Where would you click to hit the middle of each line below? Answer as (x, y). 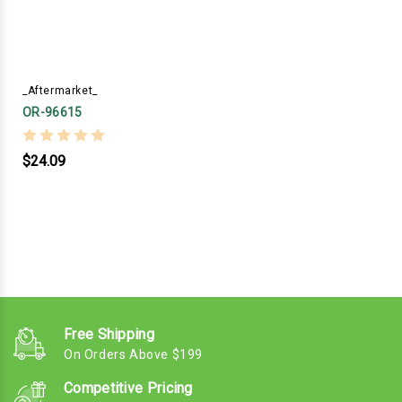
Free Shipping (109, 334)
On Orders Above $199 (133, 354)
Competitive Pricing (128, 388)
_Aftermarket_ (60, 90)
